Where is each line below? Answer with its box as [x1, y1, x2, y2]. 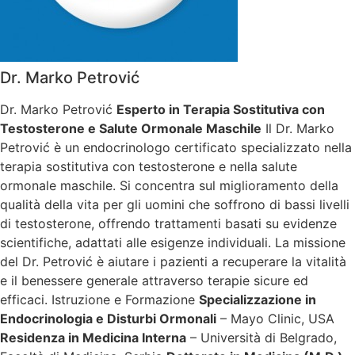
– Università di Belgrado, [185, 330, 337, 346]
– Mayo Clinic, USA [216, 311, 334, 327]
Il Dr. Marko [261, 120, 334, 137]
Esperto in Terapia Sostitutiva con [116, 101, 325, 118]
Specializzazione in [198, 292, 316, 308]
